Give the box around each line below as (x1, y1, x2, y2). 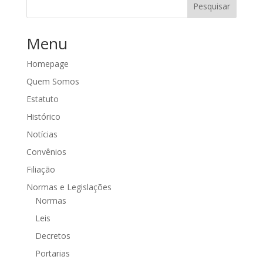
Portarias (35, 247, 70, 259)
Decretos (35, 230, 70, 241)
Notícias (26, 128, 58, 140)
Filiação (26, 163, 55, 175)
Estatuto (26, 93, 59, 104)
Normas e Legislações (26, 181, 112, 193)
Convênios (26, 146, 66, 157)
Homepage (26, 58, 69, 69)
